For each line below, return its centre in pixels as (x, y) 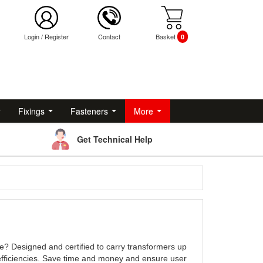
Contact (109, 36)
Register (56, 36)
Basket (166, 36)
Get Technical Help (115, 139)
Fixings (31, 111)
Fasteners (89, 111)
